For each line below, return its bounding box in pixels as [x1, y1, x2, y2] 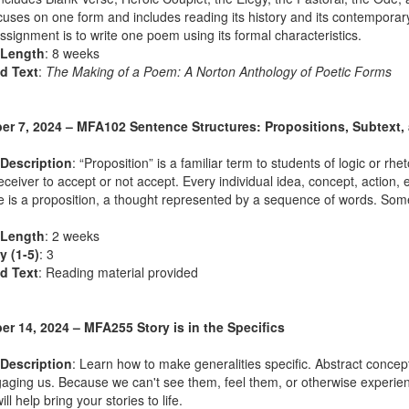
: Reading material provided [37, 263, 198, 282]
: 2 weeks [44, 226, 100, 246]
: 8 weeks [44, 44, 100, 63]
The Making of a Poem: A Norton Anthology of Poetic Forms [45, 62, 392, 81]
